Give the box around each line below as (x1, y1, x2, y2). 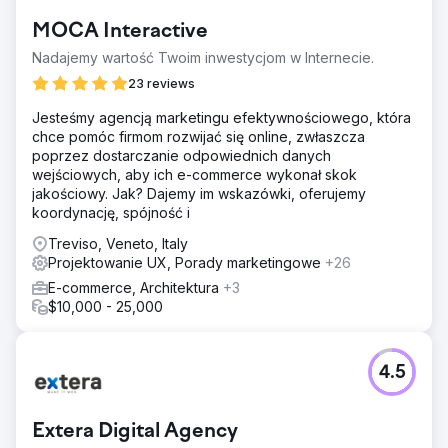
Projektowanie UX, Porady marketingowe (48, 253, 325, 271)
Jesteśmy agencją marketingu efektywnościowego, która (32, 108, 411, 126)
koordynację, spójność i (32, 203, 190, 221)
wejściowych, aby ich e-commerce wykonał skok (32, 165, 357, 183)
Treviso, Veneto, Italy (48, 234, 188, 252)
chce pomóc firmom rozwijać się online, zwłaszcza (32, 127, 365, 145)
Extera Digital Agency (32, 420, 238, 443)
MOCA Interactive (32, 20, 208, 43)
